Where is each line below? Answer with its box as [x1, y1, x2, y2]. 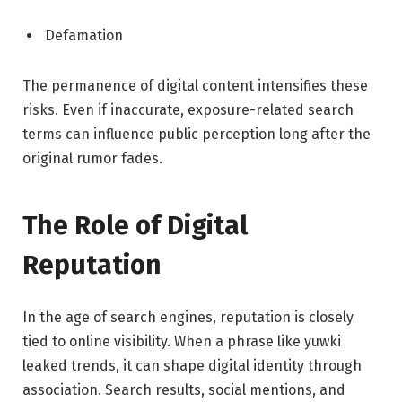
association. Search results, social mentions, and [22, 380, 345, 398]
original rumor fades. [22, 149, 162, 167]
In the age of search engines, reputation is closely [22, 308, 354, 326]
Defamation [45, 26, 123, 44]
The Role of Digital [22, 209, 248, 242]
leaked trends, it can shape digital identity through [22, 356, 362, 374]
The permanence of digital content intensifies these [22, 76, 368, 94]
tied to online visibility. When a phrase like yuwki [22, 332, 341, 350]
